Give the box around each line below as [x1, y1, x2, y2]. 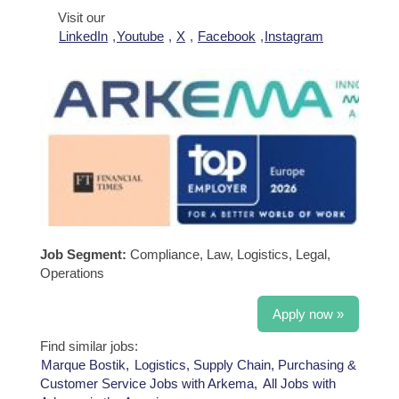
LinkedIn [59, 28, 108, 44]
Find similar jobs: [40, 338, 138, 354]
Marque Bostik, [41, 357, 129, 372]
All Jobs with [263, 376, 336, 391]
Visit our [58, 10, 105, 25]
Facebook [198, 28, 256, 44]
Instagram [265, 28, 323, 44]
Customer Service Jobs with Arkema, [40, 376, 257, 391]
